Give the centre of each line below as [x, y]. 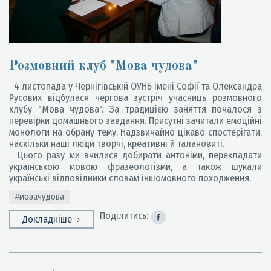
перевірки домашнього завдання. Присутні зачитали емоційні [135, 121]
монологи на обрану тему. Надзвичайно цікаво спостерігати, [135, 132]
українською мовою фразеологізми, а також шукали [135, 167]
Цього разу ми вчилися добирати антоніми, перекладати [135, 155]
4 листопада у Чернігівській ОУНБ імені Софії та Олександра [135, 86]
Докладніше [48, 219]
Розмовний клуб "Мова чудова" [103, 66]
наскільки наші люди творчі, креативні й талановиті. [117, 144]
